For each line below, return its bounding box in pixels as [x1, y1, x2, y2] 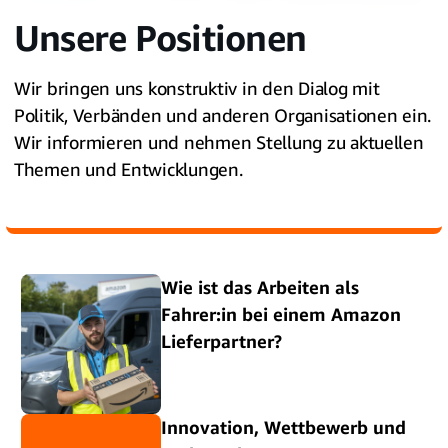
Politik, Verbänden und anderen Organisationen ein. [14, 103, 432, 126]
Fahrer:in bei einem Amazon [161, 302, 401, 325]
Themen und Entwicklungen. [14, 157, 243, 180]
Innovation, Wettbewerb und [161, 415, 406, 438]
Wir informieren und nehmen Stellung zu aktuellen [14, 130, 424, 153]
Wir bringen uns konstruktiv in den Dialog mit [14, 76, 380, 99]
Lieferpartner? [161, 329, 282, 352]
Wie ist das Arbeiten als [161, 275, 359, 298]
